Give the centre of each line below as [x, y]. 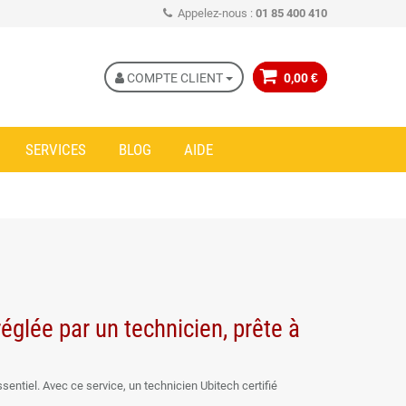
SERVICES [56, 150]
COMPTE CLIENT [175, 77]
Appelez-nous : [217, 13]
